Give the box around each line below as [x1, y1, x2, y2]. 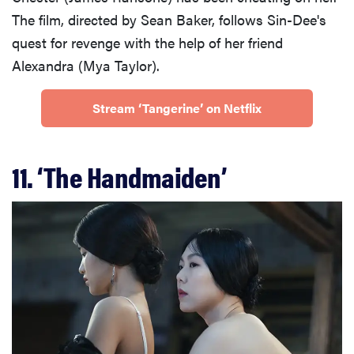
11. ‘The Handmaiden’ [12, 155, 226, 197]
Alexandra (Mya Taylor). [12, 55, 160, 75]
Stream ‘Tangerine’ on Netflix [92, 98, 262, 117]
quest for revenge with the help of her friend [12, 32, 283, 52]
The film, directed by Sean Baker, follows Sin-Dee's [12, 9, 326, 29]
